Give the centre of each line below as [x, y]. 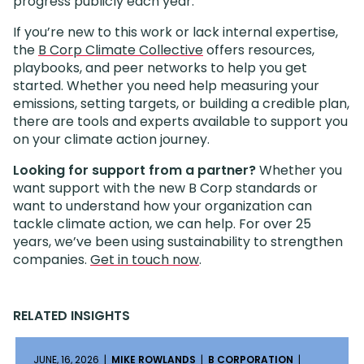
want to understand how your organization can [162, 206]
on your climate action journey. [111, 139]
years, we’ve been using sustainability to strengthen [178, 241]
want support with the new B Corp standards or [165, 188]
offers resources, [259, 50]
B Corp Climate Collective [121, 50]
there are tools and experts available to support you [180, 121]
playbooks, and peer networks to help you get [160, 67]
